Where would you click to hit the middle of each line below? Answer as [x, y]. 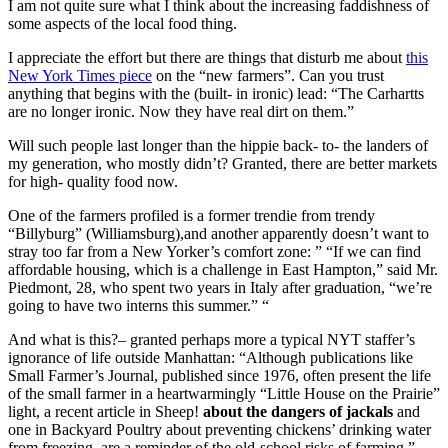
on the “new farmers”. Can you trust [268, 75]
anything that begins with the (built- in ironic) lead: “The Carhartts [216, 93]
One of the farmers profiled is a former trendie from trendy [191, 215]
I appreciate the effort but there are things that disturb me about [207, 57]
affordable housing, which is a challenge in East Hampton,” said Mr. [223, 269]
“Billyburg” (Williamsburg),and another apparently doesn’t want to [218, 233]
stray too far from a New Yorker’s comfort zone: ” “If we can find [214, 251]
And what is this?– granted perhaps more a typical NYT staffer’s [211, 339]
